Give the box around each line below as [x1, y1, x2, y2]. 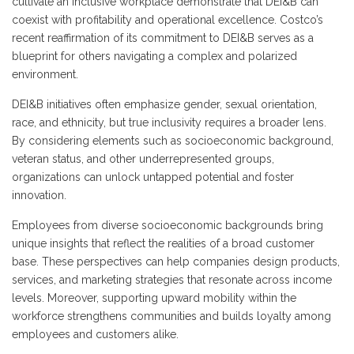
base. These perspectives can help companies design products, [12, 255, 340, 268]
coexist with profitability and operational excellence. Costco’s [12, 13, 323, 26]
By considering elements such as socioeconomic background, [12, 134, 333, 147]
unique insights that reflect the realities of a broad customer [12, 237, 314, 250]
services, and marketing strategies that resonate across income [12, 273, 332, 286]
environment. [12, 68, 78, 81]
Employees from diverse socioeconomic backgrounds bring [12, 219, 323, 232]
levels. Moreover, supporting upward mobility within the [12, 292, 296, 304]
